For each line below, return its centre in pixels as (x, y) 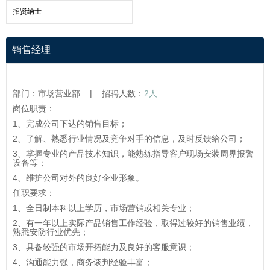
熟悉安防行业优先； (51, 232)
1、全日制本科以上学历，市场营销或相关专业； (104, 208)
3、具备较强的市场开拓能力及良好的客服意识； (104, 247)
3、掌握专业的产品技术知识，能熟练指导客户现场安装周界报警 (133, 154)
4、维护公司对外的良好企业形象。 (78, 178)
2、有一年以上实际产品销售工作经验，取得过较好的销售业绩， (133, 223)
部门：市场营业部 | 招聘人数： (78, 94)
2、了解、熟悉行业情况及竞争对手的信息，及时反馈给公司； (129, 139)
